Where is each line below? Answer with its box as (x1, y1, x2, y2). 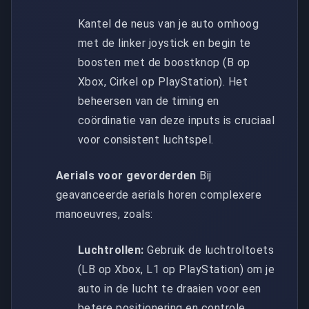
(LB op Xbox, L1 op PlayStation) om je (78, 262, 275, 276)
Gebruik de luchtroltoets (143, 243, 275, 257)
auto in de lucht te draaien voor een (78, 281, 261, 295)
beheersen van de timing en (78, 94, 219, 108)
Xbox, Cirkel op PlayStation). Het (78, 74, 248, 88)
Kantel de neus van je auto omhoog (78, 17, 259, 30)
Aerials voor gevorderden (56, 168, 197, 182)
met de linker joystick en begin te (78, 36, 251, 50)
